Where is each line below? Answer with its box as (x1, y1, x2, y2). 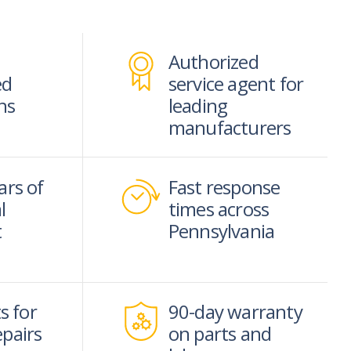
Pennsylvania (168, 217, 275, 244)
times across (168, 195, 270, 222)
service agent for (168, 71, 304, 96)
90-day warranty (168, 299, 302, 325)
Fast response (168, 173, 280, 200)
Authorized (168, 49, 259, 74)
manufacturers (168, 114, 291, 140)
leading (168, 92, 228, 118)
